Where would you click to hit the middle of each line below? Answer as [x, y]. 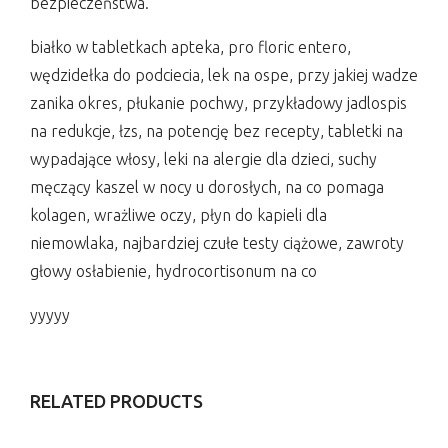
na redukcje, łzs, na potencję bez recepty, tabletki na [216, 130]
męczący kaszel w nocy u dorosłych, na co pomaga [207, 186]
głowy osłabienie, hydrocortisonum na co [173, 270]
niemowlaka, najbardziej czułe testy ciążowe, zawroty [217, 242]
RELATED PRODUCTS [116, 400]
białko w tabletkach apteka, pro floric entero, [190, 46]
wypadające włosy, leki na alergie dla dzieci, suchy [203, 158]
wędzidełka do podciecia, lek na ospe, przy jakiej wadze [224, 74]
